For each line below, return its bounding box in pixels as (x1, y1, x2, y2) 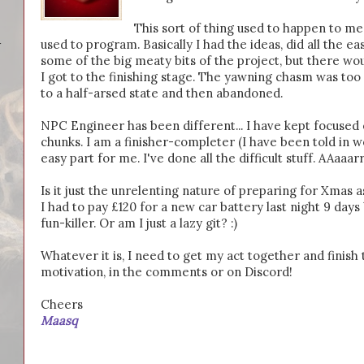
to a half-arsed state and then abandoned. (41, 84, 283, 101)
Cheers (41, 296, 83, 312)
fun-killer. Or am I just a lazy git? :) (41, 214, 237, 231)
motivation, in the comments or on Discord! (41, 263, 292, 279)
